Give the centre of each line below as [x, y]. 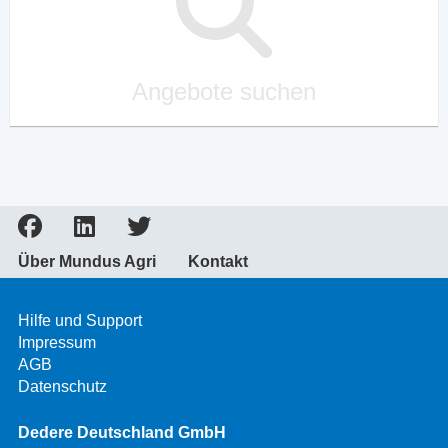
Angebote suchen [224, 92]
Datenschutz [62, 387]
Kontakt [218, 262]
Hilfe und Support [80, 321]
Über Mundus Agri [87, 262]
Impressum [57, 343]
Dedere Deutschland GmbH [122, 433]
